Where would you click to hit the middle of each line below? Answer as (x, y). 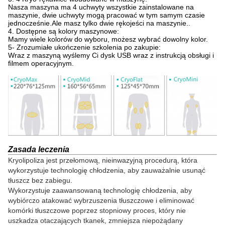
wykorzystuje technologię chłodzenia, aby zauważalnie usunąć (107, 170)
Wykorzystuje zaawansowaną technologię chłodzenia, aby (100, 190)
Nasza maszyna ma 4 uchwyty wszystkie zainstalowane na (101, 7)
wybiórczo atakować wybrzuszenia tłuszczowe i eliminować (101, 200)
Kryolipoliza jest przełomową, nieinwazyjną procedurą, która (103, 160)
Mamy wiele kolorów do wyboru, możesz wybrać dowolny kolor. (108, 39)
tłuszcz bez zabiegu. (40, 180)
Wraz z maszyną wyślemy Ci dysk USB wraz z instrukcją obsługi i (111, 55)
